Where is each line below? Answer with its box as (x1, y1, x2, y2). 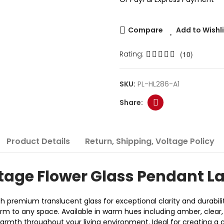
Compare (128, 25, 163, 35)
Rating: (119, 49, 143, 59)
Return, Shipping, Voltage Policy (85, 135, 214, 147)
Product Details (6, 135, 70, 147)
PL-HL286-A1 (137, 79, 179, 89)
